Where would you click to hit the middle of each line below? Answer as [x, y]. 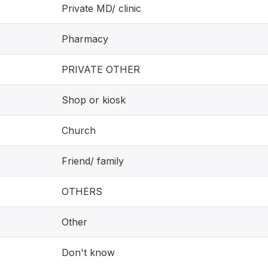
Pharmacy [85, 39]
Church [79, 130]
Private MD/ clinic [101, 8]
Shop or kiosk [94, 100]
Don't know [88, 252]
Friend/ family [93, 161]
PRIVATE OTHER [101, 69]
